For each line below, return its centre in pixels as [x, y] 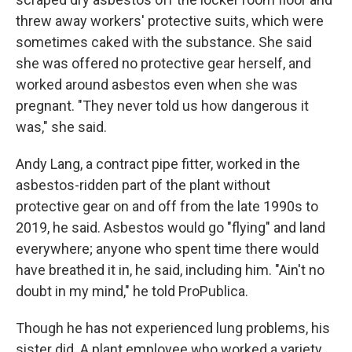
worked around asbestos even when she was [157, 84]
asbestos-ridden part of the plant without [143, 185]
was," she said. [61, 127]
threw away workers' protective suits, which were [170, 21]
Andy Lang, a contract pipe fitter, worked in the [158, 164]
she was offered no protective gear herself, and [163, 63]
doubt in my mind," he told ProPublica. [132, 291]
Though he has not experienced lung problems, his [173, 328]
